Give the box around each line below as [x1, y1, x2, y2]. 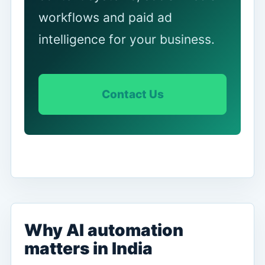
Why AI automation [24, 219, 183, 240]
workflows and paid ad [38, 9, 172, 25]
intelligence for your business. [38, 31, 215, 47]
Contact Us [101, 87, 164, 101]
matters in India [24, 238, 153, 258]
